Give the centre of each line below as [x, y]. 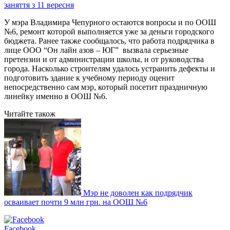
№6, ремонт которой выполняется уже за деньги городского [109, 31]
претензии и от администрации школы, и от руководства [104, 59]
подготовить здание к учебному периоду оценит [89, 78]
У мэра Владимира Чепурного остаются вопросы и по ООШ [110, 22]
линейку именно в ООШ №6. [56, 96]
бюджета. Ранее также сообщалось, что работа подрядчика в [109, 41]
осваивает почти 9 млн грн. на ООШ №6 [76, 202]
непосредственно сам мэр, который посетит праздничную [106, 87]
